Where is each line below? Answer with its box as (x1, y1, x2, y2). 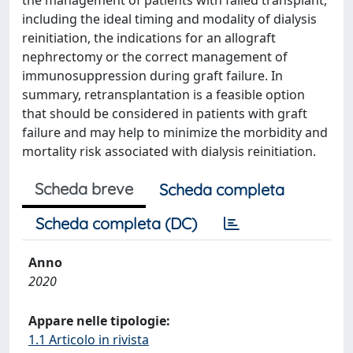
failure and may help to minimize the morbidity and (22, 124, 328, 141)
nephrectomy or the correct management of (22, 48, 288, 65)
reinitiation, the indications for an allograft (22, 29, 276, 46)
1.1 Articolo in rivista (28, 331, 149, 348)
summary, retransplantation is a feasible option (22, 86, 305, 103)
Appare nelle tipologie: (28, 312, 170, 329)
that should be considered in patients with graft (22, 105, 307, 122)
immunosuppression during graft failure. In (22, 67, 283, 84)
